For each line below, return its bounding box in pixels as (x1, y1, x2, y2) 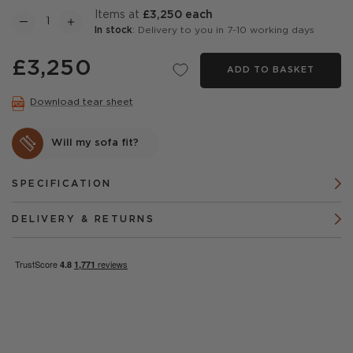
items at (98, 10, 143, 20)
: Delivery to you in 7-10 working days (132, 26, 314, 35)
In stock (95, 26, 132, 35)
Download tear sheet (30, 97, 133, 106)
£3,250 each (143, 10, 213, 20)
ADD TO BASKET (227, 66, 314, 74)
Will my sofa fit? (51, 139, 139, 147)
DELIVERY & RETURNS (12, 215, 154, 224)
